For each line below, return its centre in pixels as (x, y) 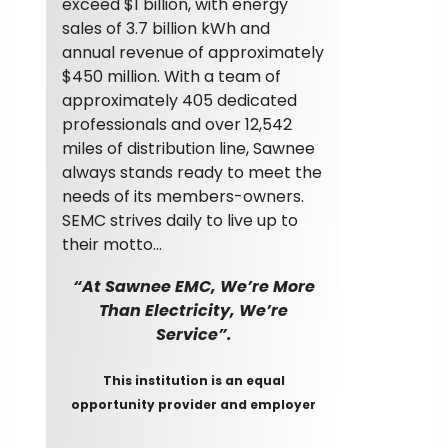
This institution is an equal (193, 380)
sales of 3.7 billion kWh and (166, 28)
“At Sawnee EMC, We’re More (193, 286)
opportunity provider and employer (193, 404)
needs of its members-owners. (183, 196)
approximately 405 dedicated (179, 100)
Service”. (193, 334)
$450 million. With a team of (171, 76)
